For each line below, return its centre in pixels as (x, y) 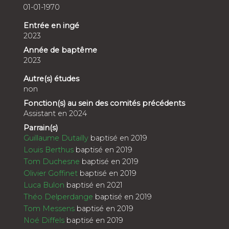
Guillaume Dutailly (56, 138)
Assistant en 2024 (55, 113)
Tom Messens (49, 209)
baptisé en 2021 (94, 185)
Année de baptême (60, 50)
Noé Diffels (44, 220)
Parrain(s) (41, 128)
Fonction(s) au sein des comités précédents (104, 103)
